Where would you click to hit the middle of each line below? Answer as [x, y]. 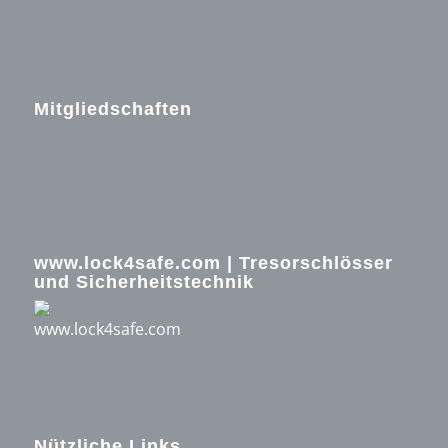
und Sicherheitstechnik [143, 282]
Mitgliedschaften [112, 109]
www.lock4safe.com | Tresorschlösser [213, 263]
